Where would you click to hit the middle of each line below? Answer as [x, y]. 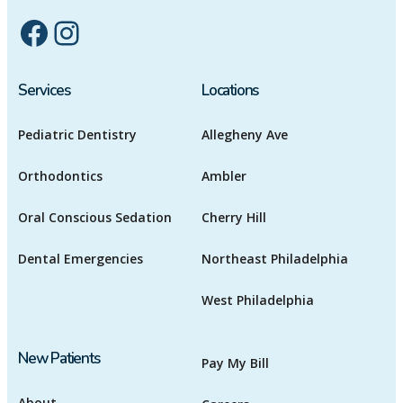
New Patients [59, 358]
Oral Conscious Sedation [95, 217]
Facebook [25, 31]
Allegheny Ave [245, 134]
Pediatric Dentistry [77, 134]
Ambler [224, 175]
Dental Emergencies [81, 258]
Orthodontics [60, 175]
